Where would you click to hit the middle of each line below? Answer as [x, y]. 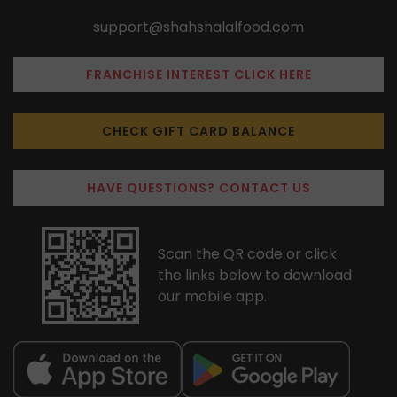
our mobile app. [212, 296]
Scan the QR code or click [247, 253]
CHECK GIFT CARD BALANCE [198, 131]
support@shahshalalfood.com [198, 27]
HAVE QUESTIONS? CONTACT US [198, 187]
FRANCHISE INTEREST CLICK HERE [198, 74]
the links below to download [254, 275]
